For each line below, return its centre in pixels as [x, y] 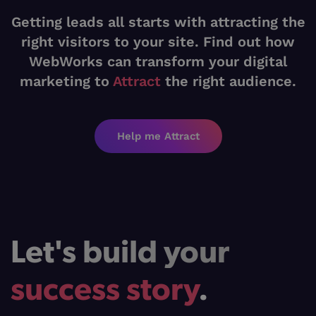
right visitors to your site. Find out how [158, 42]
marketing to [66, 81]
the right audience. [229, 81]
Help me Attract [158, 136]
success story [104, 287]
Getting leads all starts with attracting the [158, 22]
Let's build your [120, 250]
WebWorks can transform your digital [158, 62]
